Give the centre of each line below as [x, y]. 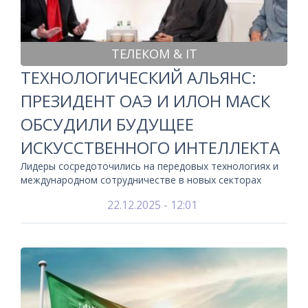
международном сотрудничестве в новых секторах [141, 180]
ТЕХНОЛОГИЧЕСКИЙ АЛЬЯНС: [139, 77]
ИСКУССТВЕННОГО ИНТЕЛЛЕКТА [150, 147]
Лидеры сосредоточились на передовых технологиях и [150, 166]
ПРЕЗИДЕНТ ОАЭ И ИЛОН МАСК [145, 101]
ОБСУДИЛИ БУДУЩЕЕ [107, 124]
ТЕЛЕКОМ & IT [154, 54]
